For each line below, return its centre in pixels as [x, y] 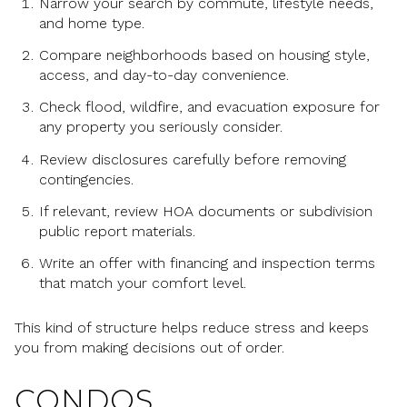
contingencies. [86, 179]
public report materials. [117, 232]
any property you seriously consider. [160, 127]
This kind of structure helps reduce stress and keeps [192, 328]
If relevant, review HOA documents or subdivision [205, 212]
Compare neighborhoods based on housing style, [204, 55]
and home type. [91, 23]
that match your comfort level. [142, 283]
